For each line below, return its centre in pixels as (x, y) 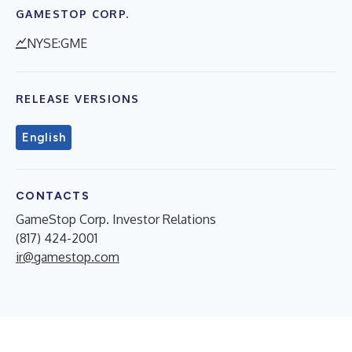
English (44, 137)
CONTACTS (53, 196)
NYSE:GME (57, 43)
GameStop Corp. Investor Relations (116, 219)
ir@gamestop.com (68, 257)
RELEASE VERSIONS (78, 99)
